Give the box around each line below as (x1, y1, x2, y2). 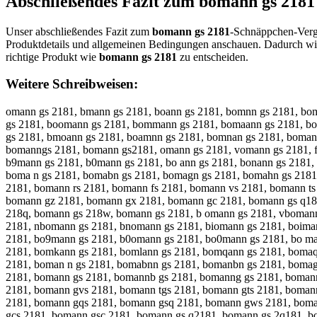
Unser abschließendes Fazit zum (6, 25, 152, 38)
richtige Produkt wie (6, 50, 99, 63)
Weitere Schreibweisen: (6, 76, 138, 92)
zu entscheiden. (177, 50, 248, 63)
